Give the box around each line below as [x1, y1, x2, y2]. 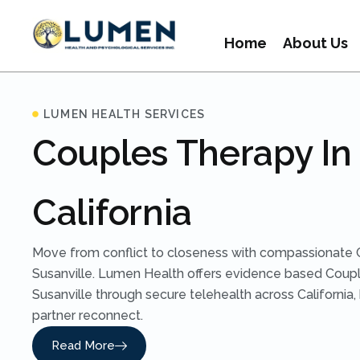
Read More [51, 338, 115, 353]
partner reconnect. [32, 308, 143, 323]
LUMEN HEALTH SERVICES [43, 108, 206, 121]
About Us [283, 35, 349, 51]
